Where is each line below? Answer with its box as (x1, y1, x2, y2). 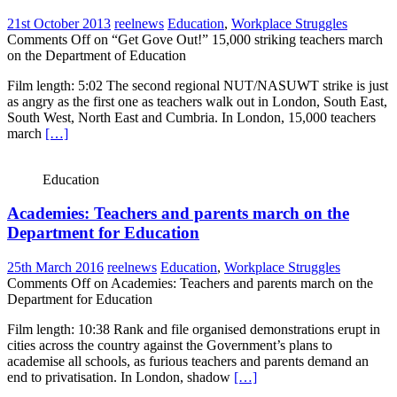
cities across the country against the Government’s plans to (7, 338, 332, 354)
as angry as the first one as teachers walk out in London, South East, (7, 93, 387, 109)
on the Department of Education (7, 47, 186, 63)
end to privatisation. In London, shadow (7, 370, 234, 385)
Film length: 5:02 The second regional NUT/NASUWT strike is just (7, 77, 388, 93)
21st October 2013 (7, 15, 111, 31)
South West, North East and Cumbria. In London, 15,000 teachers (7, 109, 376, 125)
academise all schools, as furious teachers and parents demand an (7, 354, 369, 370)
